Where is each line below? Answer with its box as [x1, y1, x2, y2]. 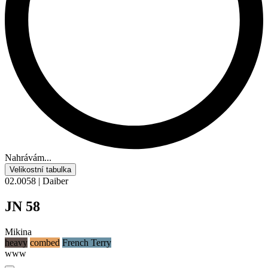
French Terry [62, 237, 111, 248]
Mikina [5, 227, 32, 237]
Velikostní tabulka [10, 165, 71, 175]
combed [30, 237, 60, 248]
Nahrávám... [5, 153, 51, 163]
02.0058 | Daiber [5, 176, 68, 187]
